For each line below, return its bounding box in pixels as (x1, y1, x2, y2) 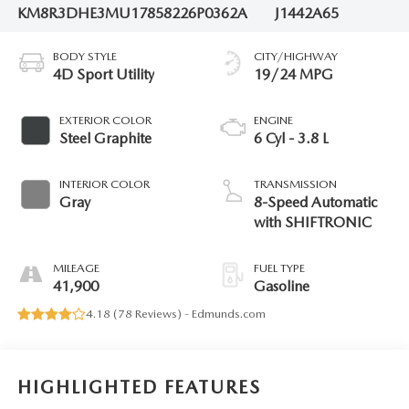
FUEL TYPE (254, 261, 305, 276)
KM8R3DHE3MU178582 (16, 4, 180, 22)
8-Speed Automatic (254, 194, 377, 212)
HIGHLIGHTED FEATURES (16, 375, 261, 398)
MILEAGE (52, 261, 100, 276)
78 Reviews (117, 307, 177, 321)
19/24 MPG (254, 66, 333, 84)
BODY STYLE (52, 49, 117, 64)
